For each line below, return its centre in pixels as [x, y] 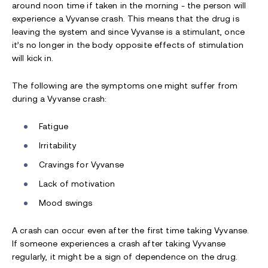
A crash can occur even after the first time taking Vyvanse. [131, 231]
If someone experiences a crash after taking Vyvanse [119, 244]
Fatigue [54, 127]
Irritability [58, 146]
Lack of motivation [77, 184]
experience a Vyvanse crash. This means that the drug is [126, 19]
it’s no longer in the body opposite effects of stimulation [128, 45]
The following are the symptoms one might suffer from [125, 86]
